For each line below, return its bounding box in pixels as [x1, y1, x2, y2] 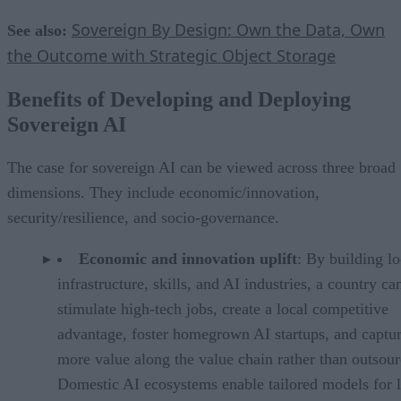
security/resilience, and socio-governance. [7, 209, 279, 227]
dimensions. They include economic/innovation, [7, 183, 320, 202]
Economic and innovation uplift [79, 250, 297, 269]
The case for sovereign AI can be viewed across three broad [7, 158, 396, 177]
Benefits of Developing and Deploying [7, 88, 351, 112]
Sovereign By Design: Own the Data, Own [72, 19, 385, 41]
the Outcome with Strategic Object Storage [7, 45, 336, 67]
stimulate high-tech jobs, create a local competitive [57, 300, 388, 319]
